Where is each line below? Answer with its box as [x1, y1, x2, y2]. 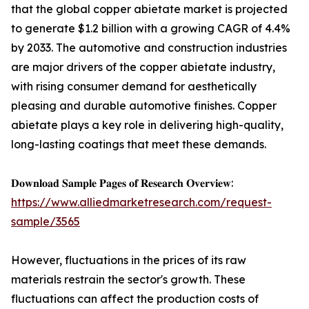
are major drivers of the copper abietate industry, [11, 60, 275, 74]
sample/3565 [11, 215, 80, 229]
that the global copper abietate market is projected [11, 2, 288, 17]
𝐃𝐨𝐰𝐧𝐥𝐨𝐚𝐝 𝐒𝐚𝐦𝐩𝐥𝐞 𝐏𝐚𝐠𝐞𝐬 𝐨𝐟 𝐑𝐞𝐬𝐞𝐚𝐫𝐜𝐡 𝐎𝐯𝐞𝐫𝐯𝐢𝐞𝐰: [11, 176, 233, 190]
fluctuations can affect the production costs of [11, 292, 259, 306]
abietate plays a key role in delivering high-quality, [11, 118, 283, 132]
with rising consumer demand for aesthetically [11, 79, 257, 94]
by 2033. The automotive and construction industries [11, 41, 287, 55]
